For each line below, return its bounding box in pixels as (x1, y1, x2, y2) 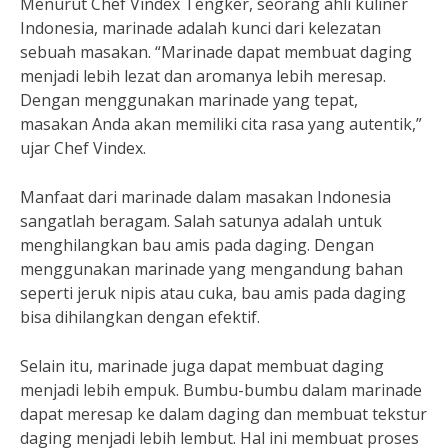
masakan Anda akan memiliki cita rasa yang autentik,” (20, 113, 422, 135)
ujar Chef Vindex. (20, 137, 146, 159)
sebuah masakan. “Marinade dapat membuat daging (20, 41, 412, 63)
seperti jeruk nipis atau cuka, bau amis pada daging (20, 282, 406, 304)
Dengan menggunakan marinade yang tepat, (20, 89, 358, 111)
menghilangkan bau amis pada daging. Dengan (20, 234, 374, 256)
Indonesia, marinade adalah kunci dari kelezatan (20, 17, 381, 39)
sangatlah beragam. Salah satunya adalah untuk (20, 210, 382, 232)
